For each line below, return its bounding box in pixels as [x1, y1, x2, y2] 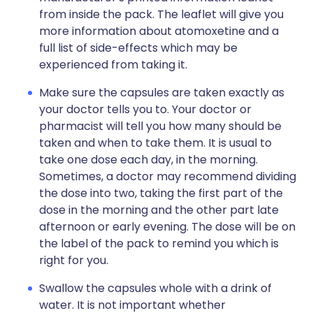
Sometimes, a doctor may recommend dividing [39, 168, 296, 184]
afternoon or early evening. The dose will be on [39, 219, 296, 235]
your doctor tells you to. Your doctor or [39, 101, 252, 117]
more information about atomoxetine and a [39, 23, 279, 39]
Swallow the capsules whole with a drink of [39, 280, 272, 296]
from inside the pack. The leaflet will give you [39, 6, 284, 22]
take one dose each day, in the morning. [39, 152, 258, 168]
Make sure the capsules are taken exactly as [39, 85, 284, 101]
